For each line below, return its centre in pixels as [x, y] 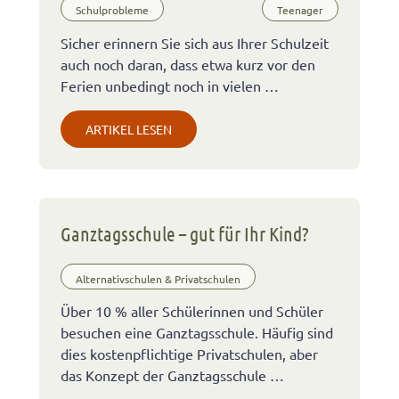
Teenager [300, 10]
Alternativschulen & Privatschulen [158, 278]
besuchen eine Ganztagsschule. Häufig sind [197, 333]
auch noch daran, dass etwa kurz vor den [188, 65]
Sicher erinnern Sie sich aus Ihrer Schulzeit [195, 43]
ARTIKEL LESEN [129, 130]
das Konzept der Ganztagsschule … [172, 375]
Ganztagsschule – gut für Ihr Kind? [185, 234]
